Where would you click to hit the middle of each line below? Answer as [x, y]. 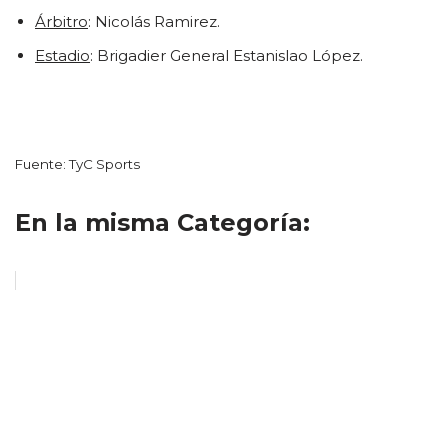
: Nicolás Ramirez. [154, 21]
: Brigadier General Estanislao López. [226, 55]
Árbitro [61, 21]
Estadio [62, 55]
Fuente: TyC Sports [77, 164]
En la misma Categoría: [162, 222]
